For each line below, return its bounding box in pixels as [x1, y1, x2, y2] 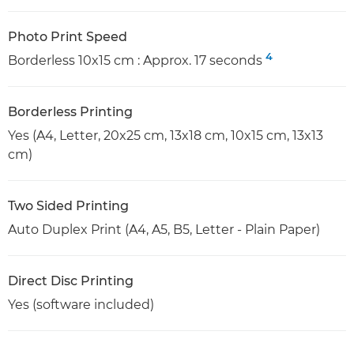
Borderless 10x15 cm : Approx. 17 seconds [8, 53, 265, 69]
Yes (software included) [8, 297, 154, 313]
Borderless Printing [8, 104, 133, 120]
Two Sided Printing [8, 198, 129, 214]
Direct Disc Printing [8, 273, 134, 289]
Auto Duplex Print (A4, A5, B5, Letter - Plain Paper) [8, 222, 320, 238]
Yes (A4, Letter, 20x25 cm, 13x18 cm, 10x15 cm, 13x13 [8, 128, 323, 144]
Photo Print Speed [8, 29, 127, 45]
